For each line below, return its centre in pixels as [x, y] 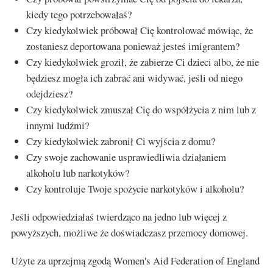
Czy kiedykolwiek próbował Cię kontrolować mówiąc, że [140, 30]
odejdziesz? [49, 94]
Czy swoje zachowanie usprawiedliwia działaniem [126, 157]
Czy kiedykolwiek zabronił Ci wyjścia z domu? [121, 141]
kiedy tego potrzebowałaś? [79, 14]
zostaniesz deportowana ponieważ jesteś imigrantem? [133, 46]
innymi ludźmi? [58, 125]
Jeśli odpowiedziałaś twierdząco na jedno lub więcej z [119, 217]
